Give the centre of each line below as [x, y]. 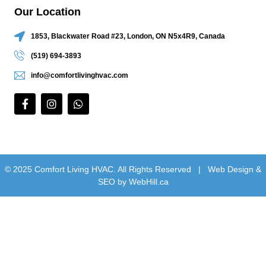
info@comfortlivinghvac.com [79, 75]
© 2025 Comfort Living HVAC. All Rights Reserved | [106, 169]
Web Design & [235, 169]
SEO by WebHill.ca [133, 181]
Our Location [47, 12]
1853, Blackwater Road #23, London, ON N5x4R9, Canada [128, 36]
